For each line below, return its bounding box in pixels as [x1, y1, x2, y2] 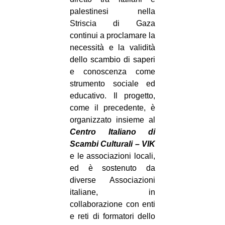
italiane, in [70, 188, 155, 197]
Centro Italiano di [70, 128, 155, 137]
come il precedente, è [70, 103, 155, 113]
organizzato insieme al [70, 116, 155, 125]
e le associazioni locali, [70, 152, 155, 161]
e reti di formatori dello [70, 212, 155, 221]
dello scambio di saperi [70, 55, 155, 64]
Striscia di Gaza [70, 19, 155, 28]
